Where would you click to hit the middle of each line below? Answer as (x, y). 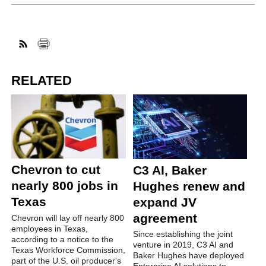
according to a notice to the (63, 239)
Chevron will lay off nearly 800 (68, 218)
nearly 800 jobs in (65, 185)
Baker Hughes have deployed (188, 256)
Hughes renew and (189, 186)
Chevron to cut (56, 169)
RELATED (42, 80)
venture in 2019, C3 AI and (183, 245)
